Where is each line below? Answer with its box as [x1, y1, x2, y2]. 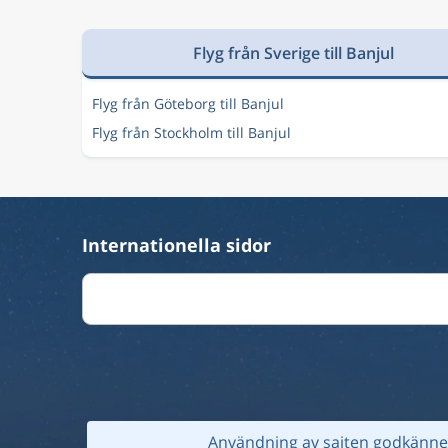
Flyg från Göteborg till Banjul [92, 94, 284, 113]
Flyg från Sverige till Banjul [193, 41, 395, 64]
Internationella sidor [82, 233, 271, 257]
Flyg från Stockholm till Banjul [92, 123, 291, 142]
